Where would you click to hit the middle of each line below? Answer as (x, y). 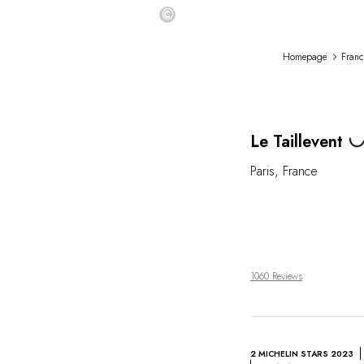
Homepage (305, 57)
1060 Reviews (276, 276)
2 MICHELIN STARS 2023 (302, 354)
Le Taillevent (297, 142)
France (300, 171)
